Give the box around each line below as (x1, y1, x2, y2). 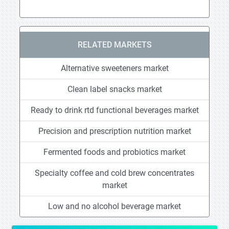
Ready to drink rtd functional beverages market (30, 105, 199, 115)
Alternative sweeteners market (60, 63, 169, 73)
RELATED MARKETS (77, 40, 152, 50)
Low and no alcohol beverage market (48, 201, 181, 211)
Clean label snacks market (67, 84, 162, 94)
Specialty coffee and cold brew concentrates (35, 168, 194, 178)
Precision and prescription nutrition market (38, 126, 191, 136)
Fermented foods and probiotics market (43, 147, 186, 157)
